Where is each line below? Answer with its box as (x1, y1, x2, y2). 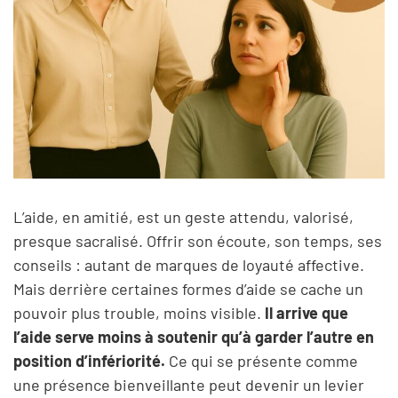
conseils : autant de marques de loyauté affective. (13, 254, 364, 275)
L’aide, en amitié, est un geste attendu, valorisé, (13, 206, 354, 227)
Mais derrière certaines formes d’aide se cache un (13, 278, 363, 298)
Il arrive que (265, 302, 348, 322)
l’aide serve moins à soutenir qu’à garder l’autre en (13, 326, 374, 346)
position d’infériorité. (13, 350, 165, 370)
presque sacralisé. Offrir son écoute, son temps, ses (13, 230, 382, 251)
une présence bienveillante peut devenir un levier (13, 374, 364, 394)
